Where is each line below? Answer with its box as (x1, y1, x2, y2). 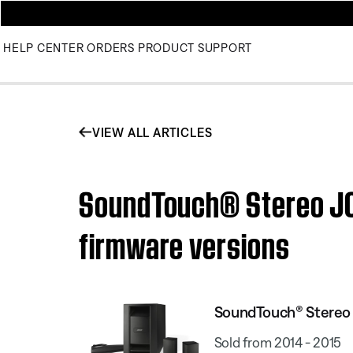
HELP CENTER (3, 41, 84, 54)
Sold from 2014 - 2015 (214, 333, 342, 351)
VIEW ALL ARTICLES (91, 124, 213, 139)
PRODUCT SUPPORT (137, 41, 252, 54)
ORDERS (87, 41, 135, 54)
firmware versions (79, 220, 290, 264)
